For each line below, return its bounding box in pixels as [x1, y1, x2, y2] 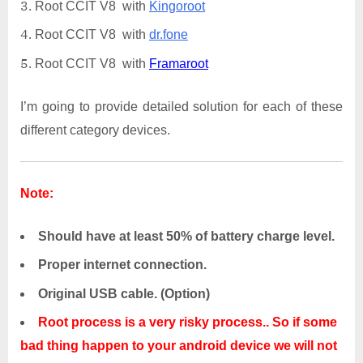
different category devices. [20, 122, 170, 137]
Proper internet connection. [38, 258, 207, 272]
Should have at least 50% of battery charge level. [38, 228, 335, 243]
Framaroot [149, 56, 208, 70]
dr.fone [149, 28, 188, 42]
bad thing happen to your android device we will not [20, 338, 337, 352]
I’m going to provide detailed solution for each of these [20, 99, 343, 113]
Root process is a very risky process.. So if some [38, 314, 337, 329]
